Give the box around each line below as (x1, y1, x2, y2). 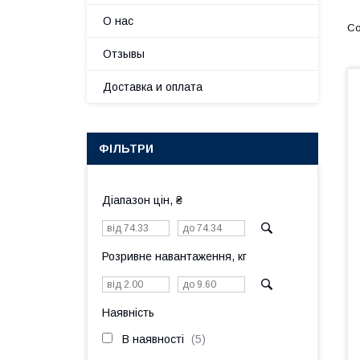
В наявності (122, 333, 184, 346)
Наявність (102, 306, 154, 319)
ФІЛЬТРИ (99, 142, 153, 155)
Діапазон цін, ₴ (102, 194, 182, 207)
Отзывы (103, 47, 145, 60)
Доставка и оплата (103, 80, 202, 93)
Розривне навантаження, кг (102, 250, 247, 263)
